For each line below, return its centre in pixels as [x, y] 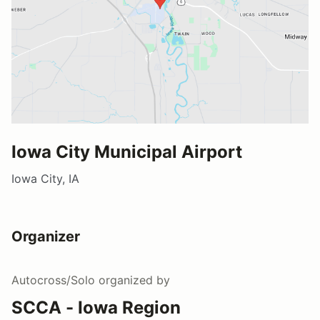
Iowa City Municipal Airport [127, 151]
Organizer [46, 236]
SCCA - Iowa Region [96, 307]
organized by [132, 280]
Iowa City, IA [45, 178]
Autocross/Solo [53, 280]
